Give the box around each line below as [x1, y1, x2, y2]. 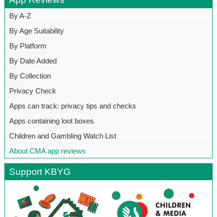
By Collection [9, 71, 51, 80]
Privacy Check [9, 86, 56, 95]
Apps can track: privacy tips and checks [9, 101, 136, 110]
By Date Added [9, 56, 57, 65]
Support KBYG [9, 166, 71, 177]
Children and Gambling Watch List [9, 131, 116, 140]
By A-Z [9, 11, 31, 20]
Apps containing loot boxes [9, 116, 94, 125]
